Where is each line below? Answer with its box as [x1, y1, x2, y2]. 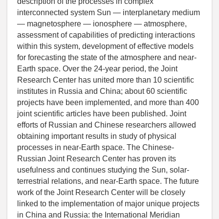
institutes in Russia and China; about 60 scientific [17, 87, 187, 96]
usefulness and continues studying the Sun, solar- [17, 166, 189, 175]
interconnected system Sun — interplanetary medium [17, 8, 200, 17]
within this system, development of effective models [17, 42, 194, 51]
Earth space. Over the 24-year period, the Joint [17, 65, 177, 73]
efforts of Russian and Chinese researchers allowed [17, 121, 196, 130]
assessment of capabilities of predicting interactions [17, 31, 195, 40]
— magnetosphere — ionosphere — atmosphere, [17, 20, 187, 28]
